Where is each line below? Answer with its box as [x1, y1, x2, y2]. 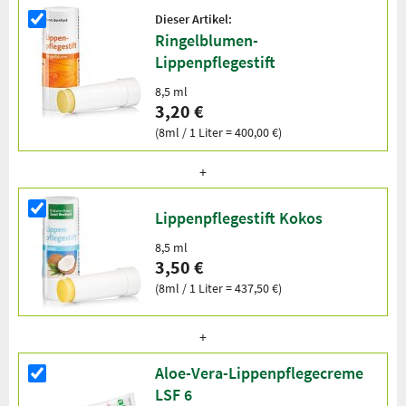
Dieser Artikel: [155, 11, 232, 28]
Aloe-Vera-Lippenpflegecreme [155, 362, 363, 384]
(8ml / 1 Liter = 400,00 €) [155, 124, 282, 141]
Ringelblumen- [155, 30, 258, 52]
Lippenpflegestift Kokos [155, 207, 323, 228]
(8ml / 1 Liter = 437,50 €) [155, 279, 282, 296]
